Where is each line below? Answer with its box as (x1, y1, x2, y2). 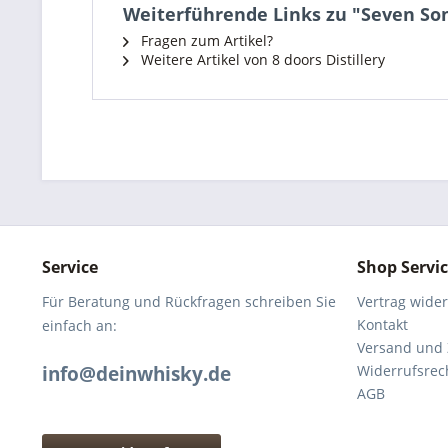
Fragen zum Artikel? (137, 31, 273, 50)
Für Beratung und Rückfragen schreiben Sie (42, 292, 336, 311)
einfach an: (42, 316, 117, 335)
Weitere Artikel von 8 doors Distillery (137, 50, 385, 69)
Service (42, 256, 98, 278)
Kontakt (357, 315, 408, 334)
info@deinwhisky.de (42, 361, 231, 387)
